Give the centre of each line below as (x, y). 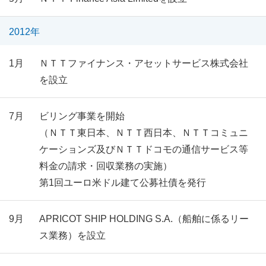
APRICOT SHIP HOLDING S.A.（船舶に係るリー (144, 219)
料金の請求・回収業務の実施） (105, 166)
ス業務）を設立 (72, 235)
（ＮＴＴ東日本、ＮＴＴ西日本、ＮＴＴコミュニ (143, 133)
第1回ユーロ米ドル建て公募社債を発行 (122, 183)
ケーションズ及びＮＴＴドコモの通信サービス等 (143, 149)
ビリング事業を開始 (82, 116)
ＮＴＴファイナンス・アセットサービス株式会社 (143, 63)
